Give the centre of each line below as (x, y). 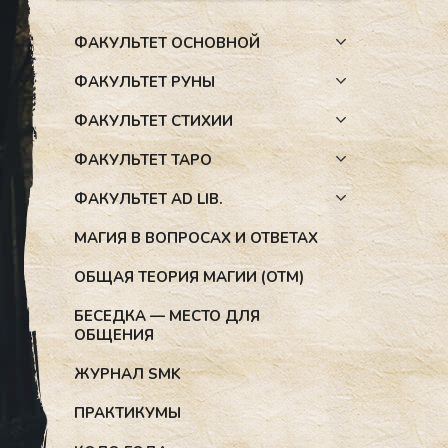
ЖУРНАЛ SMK (127, 374)
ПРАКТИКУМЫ (127, 413)
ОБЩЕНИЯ (114, 335)
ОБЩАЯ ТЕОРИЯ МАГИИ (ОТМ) (189, 277)
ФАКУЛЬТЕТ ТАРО (143, 160)
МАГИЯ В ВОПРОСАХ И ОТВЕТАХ (196, 238)
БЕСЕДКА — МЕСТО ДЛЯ (167, 316)
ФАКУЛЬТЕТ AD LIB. (148, 199)
